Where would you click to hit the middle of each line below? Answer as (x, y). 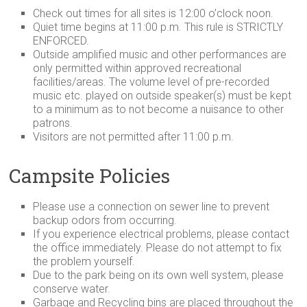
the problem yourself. (84, 262)
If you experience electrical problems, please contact (161, 234)
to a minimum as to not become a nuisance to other (159, 110)
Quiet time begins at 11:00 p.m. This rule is (135, 27)
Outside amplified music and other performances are (160, 55)
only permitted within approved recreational (137, 69)
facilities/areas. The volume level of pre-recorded (151, 82)
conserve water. (72, 289)
